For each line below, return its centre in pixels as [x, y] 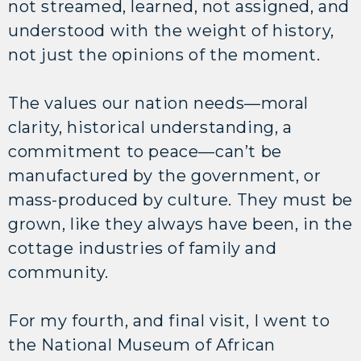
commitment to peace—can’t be [145, 151]
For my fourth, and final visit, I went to [169, 320]
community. [58, 272]
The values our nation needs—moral [158, 103]
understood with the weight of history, [171, 30]
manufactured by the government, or [165, 175]
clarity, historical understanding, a [150, 127]
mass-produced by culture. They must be [180, 199]
